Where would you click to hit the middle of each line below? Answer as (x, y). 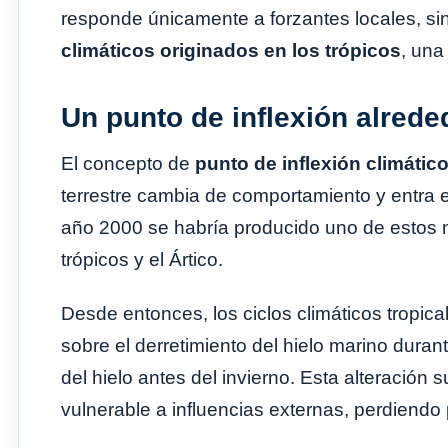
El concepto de (128, 163)
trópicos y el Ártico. (142, 259)
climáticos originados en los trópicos (231, 50)
